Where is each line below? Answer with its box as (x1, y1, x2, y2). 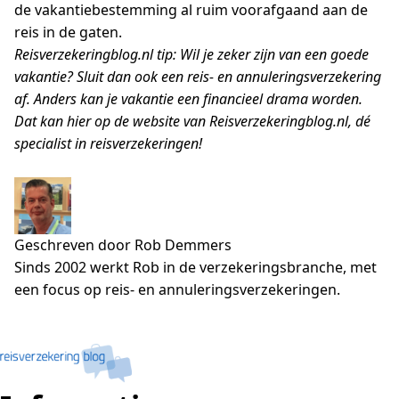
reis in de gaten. (14, 22, 122, 42)
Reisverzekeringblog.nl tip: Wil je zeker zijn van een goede (14, 45, 369, 64)
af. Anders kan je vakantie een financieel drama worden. (14, 89, 362, 109)
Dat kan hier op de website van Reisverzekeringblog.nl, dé (14, 111, 370, 131)
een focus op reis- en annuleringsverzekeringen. (14, 280, 340, 299)
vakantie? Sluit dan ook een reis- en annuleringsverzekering (14, 67, 381, 86)
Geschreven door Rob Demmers (14, 235, 232, 255)
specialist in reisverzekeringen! (14, 134, 202, 153)
